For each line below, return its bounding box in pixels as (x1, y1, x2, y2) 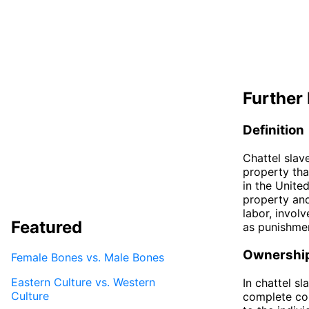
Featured (11, 217, 82, 237)
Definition (243, 122, 304, 139)
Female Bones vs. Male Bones (11, 250, 164, 264)
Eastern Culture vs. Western (11, 275, 155, 289)
